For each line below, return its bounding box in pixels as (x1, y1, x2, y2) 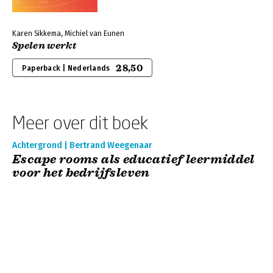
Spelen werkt (12, 40, 76, 52)
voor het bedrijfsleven (12, 165, 150, 180)
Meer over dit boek (12, 112, 148, 133)
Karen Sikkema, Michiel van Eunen (12, 29, 124, 38)
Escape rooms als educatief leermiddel (12, 152, 255, 167)
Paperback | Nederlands (22, 64, 110, 73)
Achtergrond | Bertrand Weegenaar (12, 140, 152, 151)
